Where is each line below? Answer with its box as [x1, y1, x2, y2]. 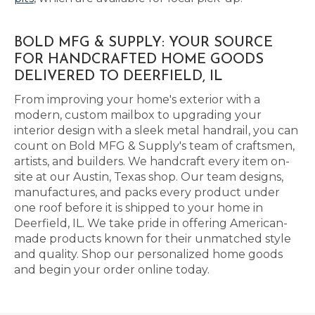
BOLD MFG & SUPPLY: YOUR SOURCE [14, 36, 273, 50]
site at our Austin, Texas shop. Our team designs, [14, 170, 283, 184]
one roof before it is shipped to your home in [14, 201, 263, 214]
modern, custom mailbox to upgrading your [14, 108, 262, 122]
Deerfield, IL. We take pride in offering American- [14, 217, 288, 230]
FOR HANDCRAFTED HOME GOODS [14, 53, 264, 67]
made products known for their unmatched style [14, 232, 291, 245]
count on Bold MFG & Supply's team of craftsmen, [14, 139, 295, 153]
